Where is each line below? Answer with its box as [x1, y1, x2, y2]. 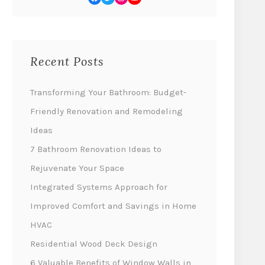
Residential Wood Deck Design [30, 238, 157, 249]
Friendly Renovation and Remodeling [30, 105, 183, 117]
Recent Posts [30, 53, 104, 69]
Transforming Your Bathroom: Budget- [30, 86, 186, 98]
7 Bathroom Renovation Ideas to [30, 143, 161, 154]
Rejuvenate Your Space [30, 162, 124, 173]
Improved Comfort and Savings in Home [30, 200, 196, 211]
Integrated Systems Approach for [30, 181, 167, 192]
